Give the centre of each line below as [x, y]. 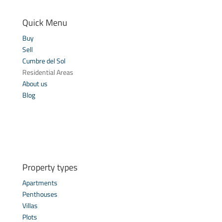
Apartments [40, 182]
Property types [50, 167]
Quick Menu [45, 22]
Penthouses [40, 194]
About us [35, 83]
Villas [30, 205]
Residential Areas [48, 72]
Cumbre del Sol [44, 60]
